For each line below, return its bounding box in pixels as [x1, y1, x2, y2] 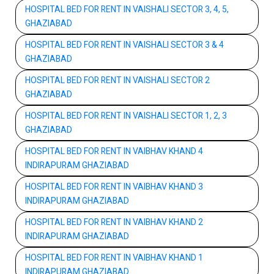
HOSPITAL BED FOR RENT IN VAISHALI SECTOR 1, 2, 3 [25, 109, 227, 122]
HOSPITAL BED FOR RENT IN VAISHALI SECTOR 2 [25, 73, 210, 87]
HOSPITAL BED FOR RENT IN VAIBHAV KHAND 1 [25, 251, 203, 264]
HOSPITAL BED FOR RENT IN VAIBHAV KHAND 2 [25, 215, 203, 229]
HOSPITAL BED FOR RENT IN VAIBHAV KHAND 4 [25, 144, 203, 158]
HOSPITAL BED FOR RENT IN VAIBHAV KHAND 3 [25, 180, 203, 193]
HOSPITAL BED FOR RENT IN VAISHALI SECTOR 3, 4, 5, [25, 2, 229, 16]
